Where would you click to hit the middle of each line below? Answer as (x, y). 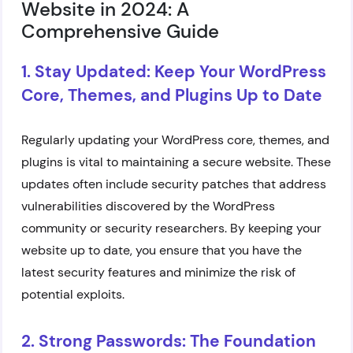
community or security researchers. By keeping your (171, 228)
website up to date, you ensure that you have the (162, 250)
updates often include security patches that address (174, 184)
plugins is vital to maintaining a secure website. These (176, 162)
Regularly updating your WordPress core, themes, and (175, 140)
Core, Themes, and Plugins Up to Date (172, 95)
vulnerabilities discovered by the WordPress (148, 206)
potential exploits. (73, 294)
